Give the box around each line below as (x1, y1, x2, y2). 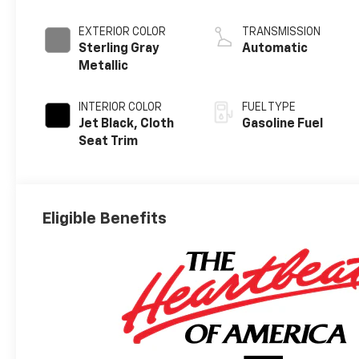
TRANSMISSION (242, 26, 321, 38)
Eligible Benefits (42, 211, 167, 228)
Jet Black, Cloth (79, 118, 175, 131)
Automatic (242, 42, 309, 56)
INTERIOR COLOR (79, 102, 163, 114)
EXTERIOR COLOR (79, 26, 167, 38)
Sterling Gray (79, 42, 160, 56)
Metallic (79, 60, 129, 74)
